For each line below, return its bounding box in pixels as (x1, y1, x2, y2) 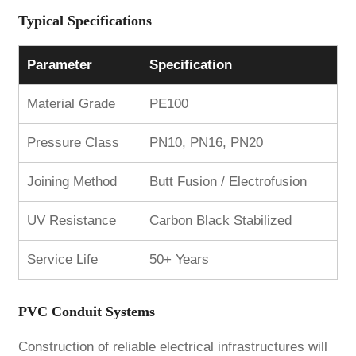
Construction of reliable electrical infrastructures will (17, 339, 327, 354)
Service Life (26, 252, 98, 268)
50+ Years (149, 252, 209, 268)
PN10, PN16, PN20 (149, 135, 263, 151)
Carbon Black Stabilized (149, 213, 292, 229)
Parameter (26, 57, 92, 73)
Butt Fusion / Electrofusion (149, 174, 307, 190)
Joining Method (26, 174, 117, 190)
